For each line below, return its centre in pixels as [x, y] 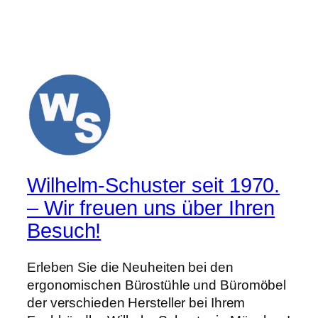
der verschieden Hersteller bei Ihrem [136, 303]
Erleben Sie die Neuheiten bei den [130, 268]
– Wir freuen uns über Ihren [151, 208]
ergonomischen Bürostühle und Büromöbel [157, 285]
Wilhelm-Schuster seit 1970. [154, 185]
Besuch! [64, 230]
